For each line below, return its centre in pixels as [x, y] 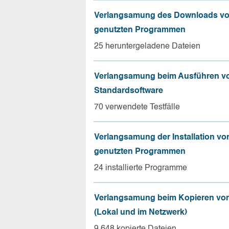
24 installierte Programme [141, 168]
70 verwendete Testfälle [137, 107]
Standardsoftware [129, 91]
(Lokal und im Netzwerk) [141, 212]
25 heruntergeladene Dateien [147, 46]
